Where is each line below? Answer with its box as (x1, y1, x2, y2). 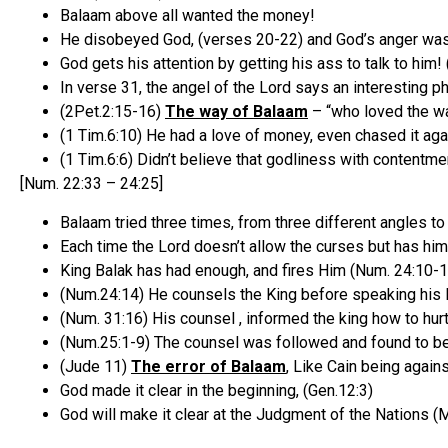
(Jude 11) (60, 356, 131, 376)
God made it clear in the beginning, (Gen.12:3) (60, 380, 373, 400)
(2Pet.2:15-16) (60, 102, 165, 122)
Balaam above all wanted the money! (60, 6, 315, 26)
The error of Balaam (131, 356, 286, 376)
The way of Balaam (165, 102, 308, 122)
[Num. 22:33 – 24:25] (20, 174, 163, 194)
